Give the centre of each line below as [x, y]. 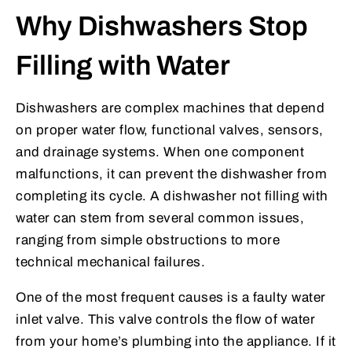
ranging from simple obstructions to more [148, 240]
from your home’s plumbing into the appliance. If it [176, 341]
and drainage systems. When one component [160, 152]
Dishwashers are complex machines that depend [170, 108]
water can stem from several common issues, [160, 218]
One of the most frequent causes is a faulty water [171, 297]
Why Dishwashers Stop [162, 26]
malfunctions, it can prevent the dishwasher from [171, 174]
